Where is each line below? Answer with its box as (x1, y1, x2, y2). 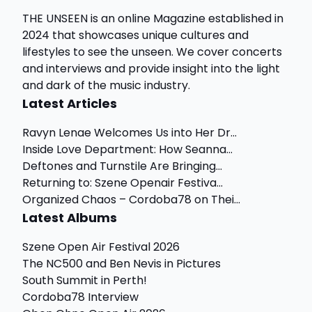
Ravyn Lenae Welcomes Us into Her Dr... (22, 125, 237, 141)
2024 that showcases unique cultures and (22, 27, 249, 43)
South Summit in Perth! (22, 272, 147, 288)
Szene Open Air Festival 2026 (22, 239, 180, 255)
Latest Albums (22, 209, 117, 226)
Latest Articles (22, 95, 117, 112)
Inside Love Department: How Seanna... (22, 141, 233, 157)
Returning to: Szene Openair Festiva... (22, 175, 223, 191)
